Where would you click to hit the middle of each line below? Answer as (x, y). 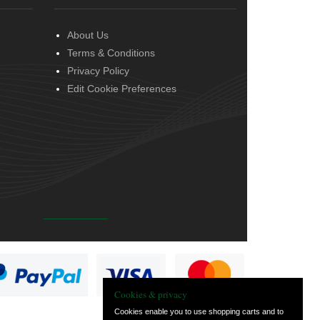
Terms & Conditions (111, 52)
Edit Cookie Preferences (122, 88)
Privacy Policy (98, 70)
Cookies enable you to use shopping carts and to (199, 312)
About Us (88, 35)
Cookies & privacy (151, 295)
